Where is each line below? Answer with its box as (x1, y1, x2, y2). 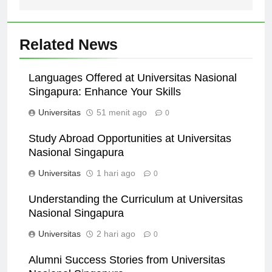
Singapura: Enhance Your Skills (29, 96, 181, 109)
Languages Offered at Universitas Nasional (29, 82, 237, 95)
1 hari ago (97, 178, 135, 189)
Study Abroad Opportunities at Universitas (29, 143, 231, 155)
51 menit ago (97, 118, 147, 128)
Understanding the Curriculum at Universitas (29, 203, 243, 216)
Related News (19, 46, 118, 64)
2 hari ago (97, 239, 135, 250)
